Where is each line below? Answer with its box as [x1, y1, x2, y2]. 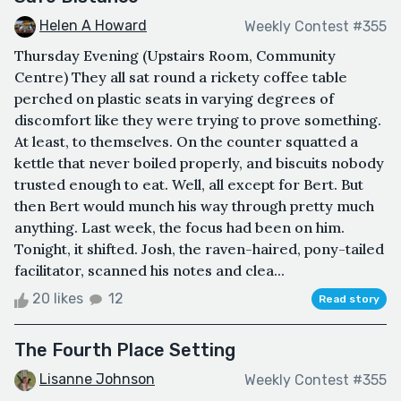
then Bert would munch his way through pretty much [14, 197, 374, 216]
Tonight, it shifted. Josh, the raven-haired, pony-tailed [14, 240, 384, 259]
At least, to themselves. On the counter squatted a [14, 132, 358, 151]
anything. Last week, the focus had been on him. [14, 218, 345, 237]
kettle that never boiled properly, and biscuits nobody [14, 154, 384, 173]
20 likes [29, 290, 87, 308]
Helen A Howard [39, 17, 147, 35]
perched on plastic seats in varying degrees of [14, 90, 334, 108]
